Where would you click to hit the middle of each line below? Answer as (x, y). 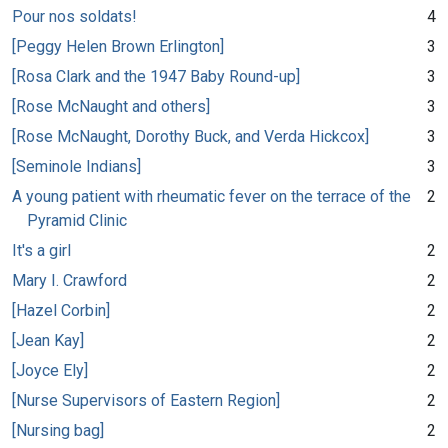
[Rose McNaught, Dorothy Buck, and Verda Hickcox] (190, 136)
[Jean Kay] (48, 340)
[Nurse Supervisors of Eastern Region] (146, 400)
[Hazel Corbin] (61, 310)
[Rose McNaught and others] (111, 106)
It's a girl (41, 250)
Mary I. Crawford (69, 280)
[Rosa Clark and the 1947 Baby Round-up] (156, 76)
